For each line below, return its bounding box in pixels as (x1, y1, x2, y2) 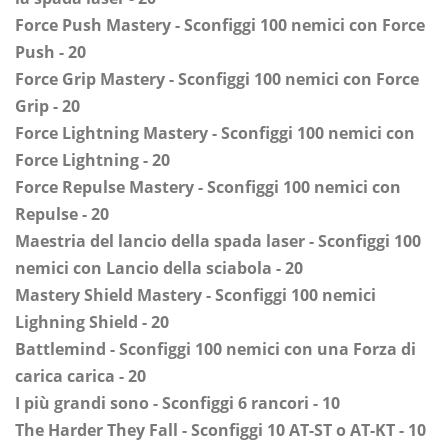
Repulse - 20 (15, 203, 109, 226)
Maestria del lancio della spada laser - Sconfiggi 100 (15, 230, 421, 253)
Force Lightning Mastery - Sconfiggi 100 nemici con (15, 122, 415, 145)
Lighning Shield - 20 (15, 311, 169, 334)
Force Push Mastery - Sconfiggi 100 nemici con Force (15, 14, 425, 37)
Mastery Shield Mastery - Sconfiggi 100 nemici (15, 284, 376, 307)
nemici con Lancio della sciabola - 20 (15, 257, 303, 280)
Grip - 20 (15, 95, 80, 118)
